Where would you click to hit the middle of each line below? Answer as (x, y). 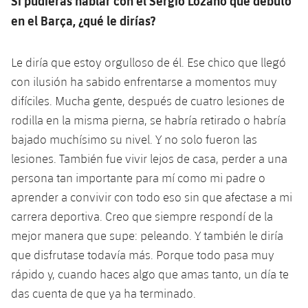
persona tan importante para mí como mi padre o (138, 177)
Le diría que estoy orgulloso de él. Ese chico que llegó (148, 62)
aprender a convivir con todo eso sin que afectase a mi (152, 197)
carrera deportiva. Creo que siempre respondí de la (142, 216)
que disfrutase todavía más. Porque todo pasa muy (143, 254)
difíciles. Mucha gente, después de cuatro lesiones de (148, 100)
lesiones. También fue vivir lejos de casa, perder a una (149, 158)
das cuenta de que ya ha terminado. (105, 293)
